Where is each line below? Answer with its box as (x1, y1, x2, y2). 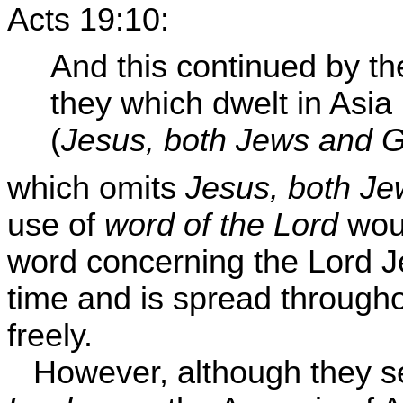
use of (7, 206, 104, 243)
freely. (7, 317, 93, 354)
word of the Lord (104, 206, 338, 243)
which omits (7, 169, 185, 206)
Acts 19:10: (7, 2, 169, 39)
